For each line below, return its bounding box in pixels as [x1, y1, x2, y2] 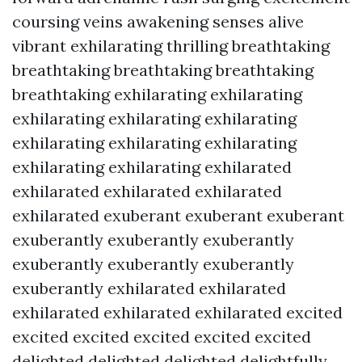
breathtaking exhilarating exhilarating [12, 84, 302, 104]
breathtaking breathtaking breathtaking [12, 60, 314, 80]
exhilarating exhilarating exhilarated [12, 157, 292, 177]
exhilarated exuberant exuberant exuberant [12, 205, 344, 225]
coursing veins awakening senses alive [12, 11, 304, 32]
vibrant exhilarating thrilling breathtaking [12, 36, 330, 56]
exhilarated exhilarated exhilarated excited [12, 302, 343, 322]
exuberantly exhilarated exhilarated [12, 278, 286, 298]
